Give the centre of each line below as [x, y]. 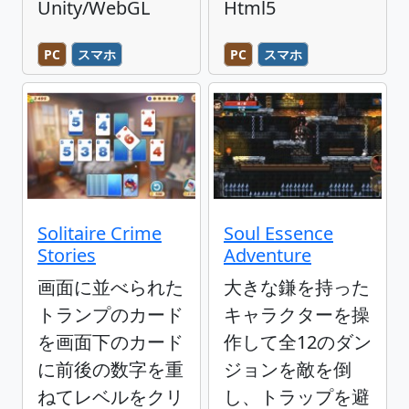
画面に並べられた [110, 287]
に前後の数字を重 [110, 369]
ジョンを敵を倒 [288, 369]
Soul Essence [278, 233]
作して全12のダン [298, 341]
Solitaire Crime [100, 233]
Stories [67, 255]
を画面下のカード [110, 341]
